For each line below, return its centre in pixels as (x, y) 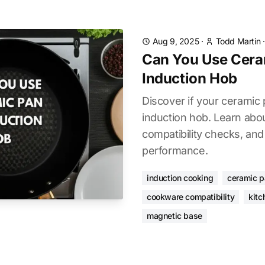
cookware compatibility (191, 197)
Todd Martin (238, 41)
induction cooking (180, 178)
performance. (175, 151)
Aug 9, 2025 (176, 41)
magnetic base (174, 216)
